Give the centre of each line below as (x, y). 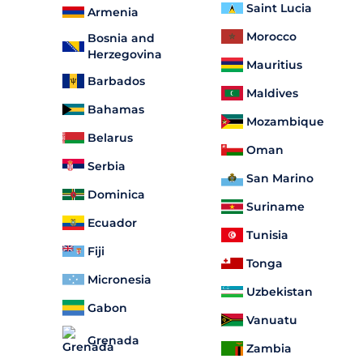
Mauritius (274, 64)
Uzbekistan (280, 291)
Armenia (113, 12)
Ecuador (112, 222)
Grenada (113, 341)
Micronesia (120, 279)
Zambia (269, 348)
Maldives (272, 93)
